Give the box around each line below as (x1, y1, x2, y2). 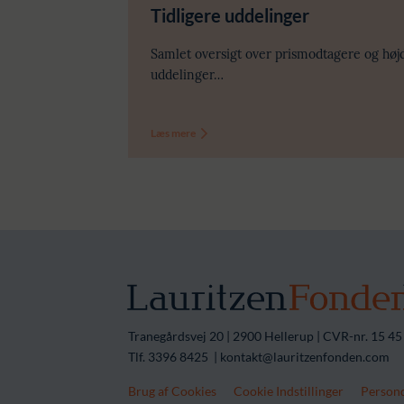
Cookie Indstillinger (234, 383, 344, 399)
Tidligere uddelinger (151, 4, 309, 26)
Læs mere (151, 125, 196, 140)
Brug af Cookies (128, 383, 216, 399)
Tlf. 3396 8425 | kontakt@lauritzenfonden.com (128, 349, 390, 365)
